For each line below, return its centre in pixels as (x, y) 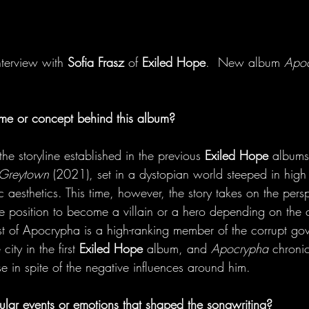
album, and (177, 248)
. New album (243, 62)
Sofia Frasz (98, 62)
